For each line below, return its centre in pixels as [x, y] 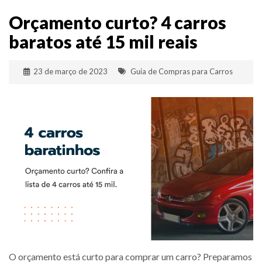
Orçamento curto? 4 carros [118, 23]
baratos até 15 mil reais [103, 42]
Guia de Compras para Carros [181, 72]
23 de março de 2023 [70, 72]
